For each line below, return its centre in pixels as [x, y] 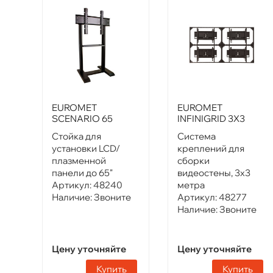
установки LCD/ [86, 148]
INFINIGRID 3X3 [211, 118]
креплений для [211, 148]
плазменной [79, 160]
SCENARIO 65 [82, 118]
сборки [194, 160]
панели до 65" [82, 172]
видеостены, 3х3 [214, 172]
